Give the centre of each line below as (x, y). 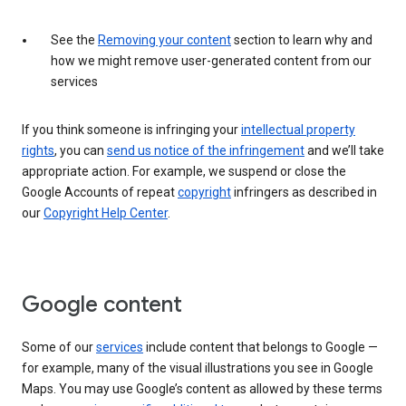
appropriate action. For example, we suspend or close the (184, 171)
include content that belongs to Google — (261, 347)
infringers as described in (304, 192)
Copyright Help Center (106, 213)
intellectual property (298, 129)
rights (38, 150)
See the (74, 39)
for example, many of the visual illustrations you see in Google (198, 367)
